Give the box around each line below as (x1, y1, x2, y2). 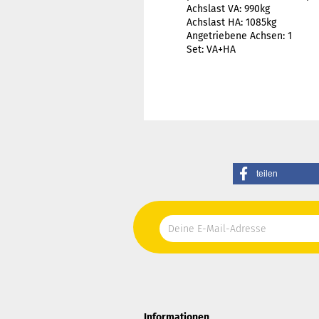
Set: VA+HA (187, 43, 236, 56)
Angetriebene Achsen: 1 (187, 30, 292, 42)
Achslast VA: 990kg (187, 3, 270, 15)
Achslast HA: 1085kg (187, 16, 276, 28)
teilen (256, 169, 278, 179)
